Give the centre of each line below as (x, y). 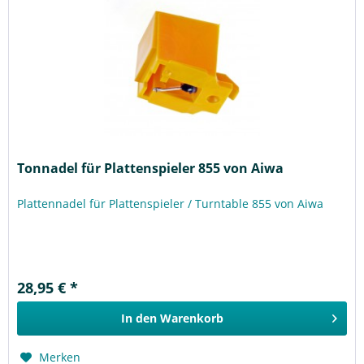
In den (139, 318)
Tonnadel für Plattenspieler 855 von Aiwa (151, 169)
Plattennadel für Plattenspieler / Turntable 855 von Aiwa (171, 204)
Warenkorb (192, 318)
